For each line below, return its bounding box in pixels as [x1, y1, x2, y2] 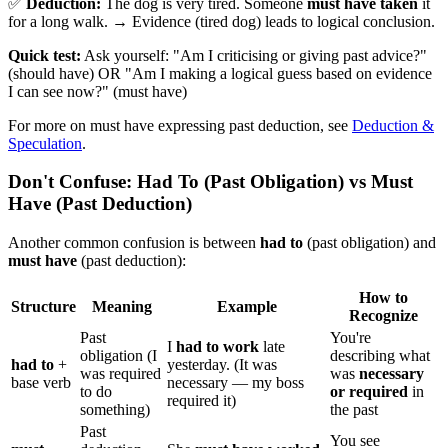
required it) [167, 392, 236, 410]
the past [330, 401, 378, 419]
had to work [176, 338, 259, 356]
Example [216, 298, 277, 316]
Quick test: [8, 46, 81, 64]
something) [80, 401, 150, 419]
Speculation [8, 134, 82, 152]
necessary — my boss [167, 374, 304, 392]
